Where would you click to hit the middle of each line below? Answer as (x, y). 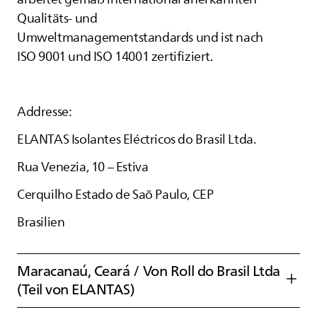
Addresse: (45, 112)
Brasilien (41, 222)
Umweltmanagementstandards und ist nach (140, 38)
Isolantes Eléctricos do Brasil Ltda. (162, 139)
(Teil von (45, 290)
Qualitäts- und (57, 18)
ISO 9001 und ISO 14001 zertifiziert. (115, 57)
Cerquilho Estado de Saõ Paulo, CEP (115, 195)
